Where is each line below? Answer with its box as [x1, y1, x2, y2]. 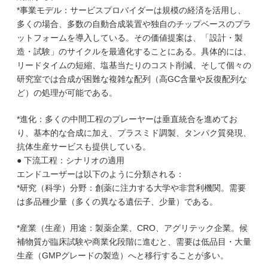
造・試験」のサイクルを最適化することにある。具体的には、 [17, 47, 251, 56]
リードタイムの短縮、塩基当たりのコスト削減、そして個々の [17, 60, 251, 70]
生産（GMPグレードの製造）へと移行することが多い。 [17, 251, 229, 260]
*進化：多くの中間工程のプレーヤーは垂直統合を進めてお [17, 114, 237, 124]
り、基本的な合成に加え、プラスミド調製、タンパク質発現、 [17, 128, 251, 138]
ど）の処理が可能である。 [17, 88, 117, 98]
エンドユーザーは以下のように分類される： [17, 169, 184, 179]
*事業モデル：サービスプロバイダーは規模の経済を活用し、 [17, 5, 246, 15]
